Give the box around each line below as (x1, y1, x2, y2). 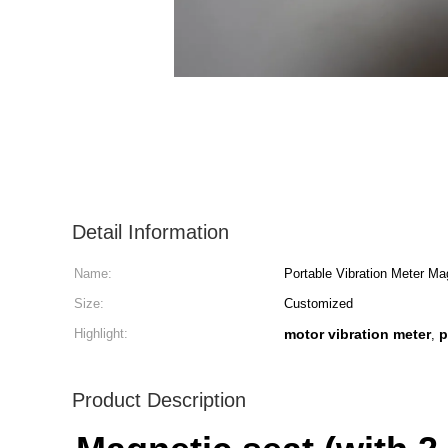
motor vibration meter (284, 326, 431, 342)
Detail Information (72, 221, 229, 243)
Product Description (72, 389, 246, 411)
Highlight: (74, 326, 128, 341)
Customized (284, 296, 353, 311)
